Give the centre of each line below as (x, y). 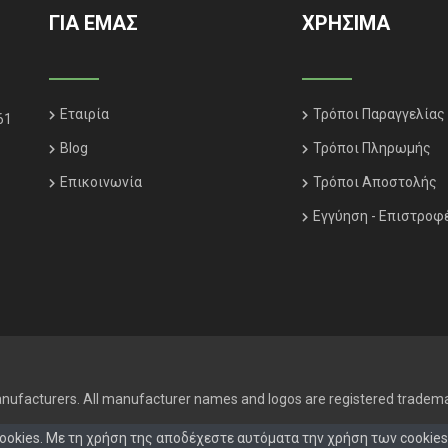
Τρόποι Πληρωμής (372, 148)
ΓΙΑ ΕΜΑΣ (93, 23)
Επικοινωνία (101, 182)
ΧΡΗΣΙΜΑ (346, 23)
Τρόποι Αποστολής (375, 182)
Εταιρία (84, 114)
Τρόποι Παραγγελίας (379, 114)
